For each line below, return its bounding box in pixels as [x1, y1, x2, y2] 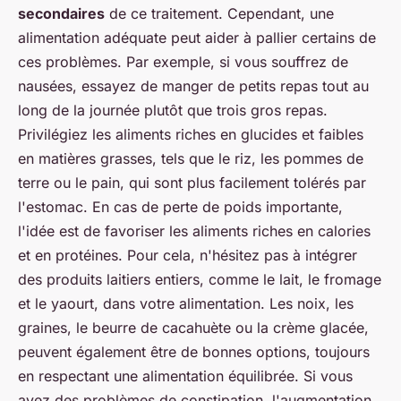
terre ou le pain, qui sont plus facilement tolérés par [18, 173, 366, 192]
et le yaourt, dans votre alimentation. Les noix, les [18, 294, 354, 312]
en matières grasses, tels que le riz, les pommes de [18, 149, 363, 167]
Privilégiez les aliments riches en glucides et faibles [18, 124, 363, 143]
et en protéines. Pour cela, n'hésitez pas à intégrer [18, 245, 357, 264]
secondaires [18, 4, 105, 22]
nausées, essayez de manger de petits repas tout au [18, 76, 369, 95]
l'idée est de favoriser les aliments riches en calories [18, 221, 371, 240]
